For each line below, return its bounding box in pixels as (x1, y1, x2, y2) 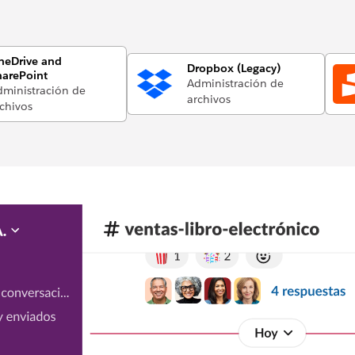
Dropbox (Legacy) (186, 61, 281, 75)
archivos (186, 92, 231, 106)
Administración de (186, 76, 284, 90)
